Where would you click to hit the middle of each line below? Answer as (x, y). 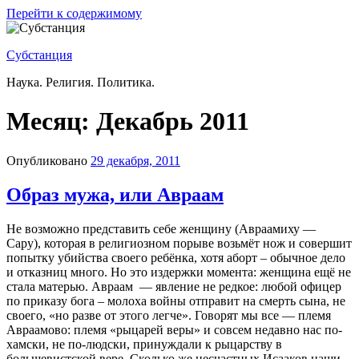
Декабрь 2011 (173, 121)
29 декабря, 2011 (135, 160)
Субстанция (39, 55)
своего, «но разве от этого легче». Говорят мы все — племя (169, 315)
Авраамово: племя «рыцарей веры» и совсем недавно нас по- (174, 329)
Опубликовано (47, 160)
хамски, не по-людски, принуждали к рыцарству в (144, 344)
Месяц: (51, 121)
